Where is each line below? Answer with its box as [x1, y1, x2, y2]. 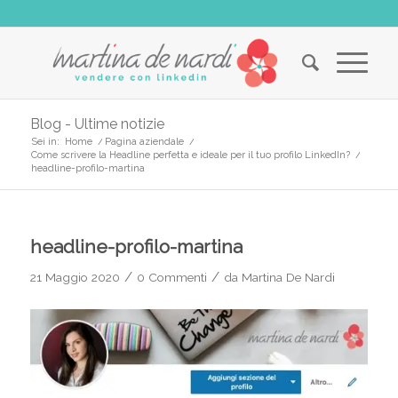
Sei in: [30, 136, 60, 147]
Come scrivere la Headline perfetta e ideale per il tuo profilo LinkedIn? [30, 149, 350, 161]
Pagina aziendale [104, 136, 184, 147]
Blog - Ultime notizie [29, 115, 164, 132]
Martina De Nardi [241, 270, 335, 284]
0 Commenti [136, 270, 207, 284]
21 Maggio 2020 [29, 270, 120, 284]
